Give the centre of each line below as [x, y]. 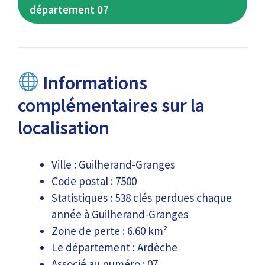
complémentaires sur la [111, 105]
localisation [64, 128]
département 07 [69, 9]
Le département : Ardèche [114, 247]
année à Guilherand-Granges [120, 214]
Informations [93, 83]
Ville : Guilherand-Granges [113, 164]
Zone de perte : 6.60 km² [109, 230]
